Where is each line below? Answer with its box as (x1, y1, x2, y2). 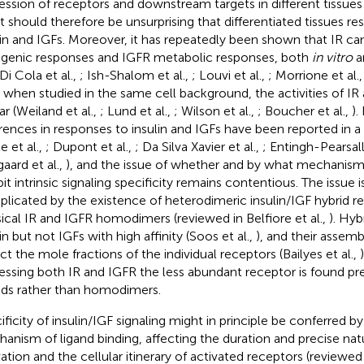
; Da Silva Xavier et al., (134, 138, 262, 154)
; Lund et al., (99, 102, 174, 119)
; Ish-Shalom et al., (79, 67, 192, 83)
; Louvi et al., (191, 67, 268, 83)
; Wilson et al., (173, 102, 258, 119)
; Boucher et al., (257, 102, 352, 119)
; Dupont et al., (45, 138, 135, 154)
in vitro (311, 49, 353, 65)
